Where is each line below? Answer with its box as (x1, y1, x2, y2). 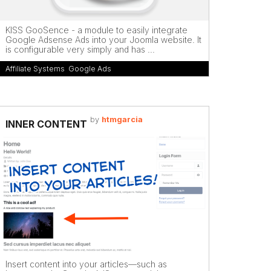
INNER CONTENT (5, 118, 87, 130)
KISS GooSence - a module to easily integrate (5, 24, 188, 35)
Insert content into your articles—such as (5, 258, 167, 269)
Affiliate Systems (5, 64, 65, 73)
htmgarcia (101, 115, 143, 124)
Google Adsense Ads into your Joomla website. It (5, 34, 201, 45)
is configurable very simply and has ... (5, 44, 155, 54)
